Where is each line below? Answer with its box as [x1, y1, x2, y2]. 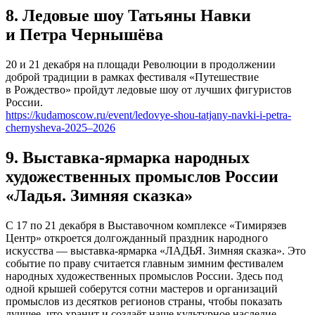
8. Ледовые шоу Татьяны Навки [6, 6, 251, 25]
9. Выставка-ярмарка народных [6, 148, 250, 167]
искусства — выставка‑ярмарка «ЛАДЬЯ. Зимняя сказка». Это [6, 244, 306, 257]
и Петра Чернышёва [6, 25, 163, 44]
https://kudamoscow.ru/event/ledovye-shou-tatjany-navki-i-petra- [6, 108, 291, 121]
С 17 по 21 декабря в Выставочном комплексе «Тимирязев [6, 219, 287, 231]
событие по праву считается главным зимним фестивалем [6, 257, 283, 269]
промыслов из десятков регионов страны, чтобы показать [6, 295, 282, 307]
